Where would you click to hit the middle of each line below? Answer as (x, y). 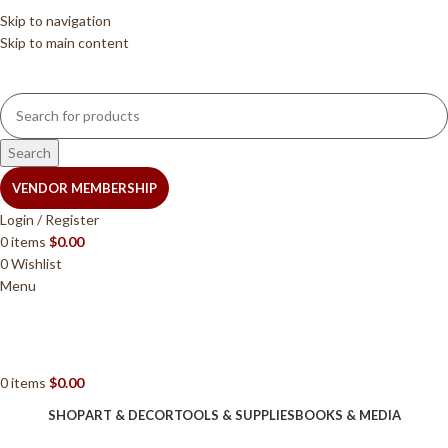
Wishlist (36, 263)
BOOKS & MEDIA (347, 414)
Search (29, 152)
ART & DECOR (129, 414)
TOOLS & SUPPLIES (234, 414)
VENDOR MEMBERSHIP (84, 187)
